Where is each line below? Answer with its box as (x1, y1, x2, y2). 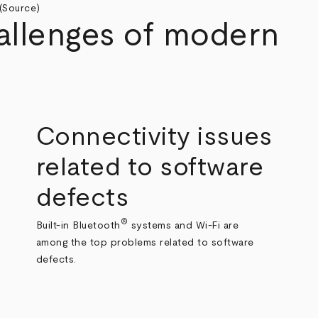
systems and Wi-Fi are (128, 220, 239, 231)
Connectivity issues (35, 124, 273, 150)
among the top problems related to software (35, 237, 254, 248)
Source (2, 3, 37, 13)
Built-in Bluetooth (35, 220, 121, 231)
